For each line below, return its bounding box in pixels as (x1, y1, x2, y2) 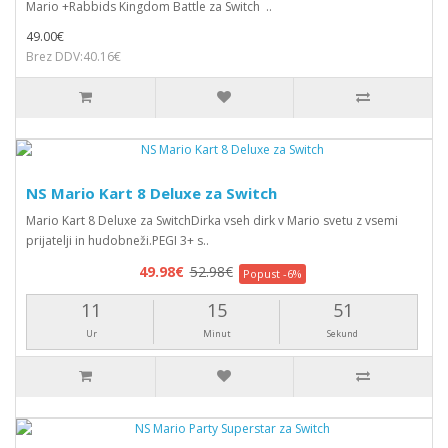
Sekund (327, 326, 359, 340)
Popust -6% (242, 265, 302, 281)
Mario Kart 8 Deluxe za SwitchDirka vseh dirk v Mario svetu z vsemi (26, 212, 398, 229)
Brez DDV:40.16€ (26, 48, 121, 65)
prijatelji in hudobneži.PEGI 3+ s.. (26, 232, 209, 249)
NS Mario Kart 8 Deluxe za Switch (26, 183, 277, 203)
